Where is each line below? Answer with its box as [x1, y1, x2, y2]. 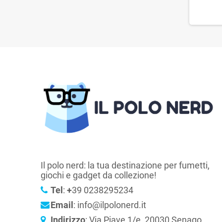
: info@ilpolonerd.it [73, 199, 146, 210]
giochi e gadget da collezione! [41, 169, 157, 180]
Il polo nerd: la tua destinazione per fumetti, [41, 160, 210, 170]
